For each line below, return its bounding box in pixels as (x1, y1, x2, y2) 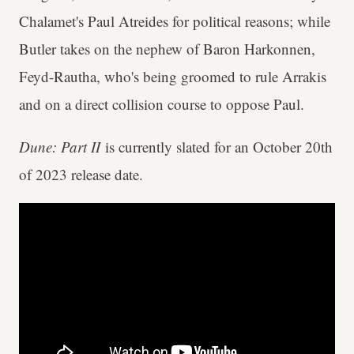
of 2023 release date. (19, 164, 143, 184)
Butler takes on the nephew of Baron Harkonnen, (19, 39, 315, 58)
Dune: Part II (19, 137, 105, 156)
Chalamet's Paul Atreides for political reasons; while (19, 11, 330, 31)
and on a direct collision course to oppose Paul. (19, 94, 304, 114)
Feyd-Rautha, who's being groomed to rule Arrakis (19, 66, 326, 86)
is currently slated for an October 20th (105, 137, 333, 156)
